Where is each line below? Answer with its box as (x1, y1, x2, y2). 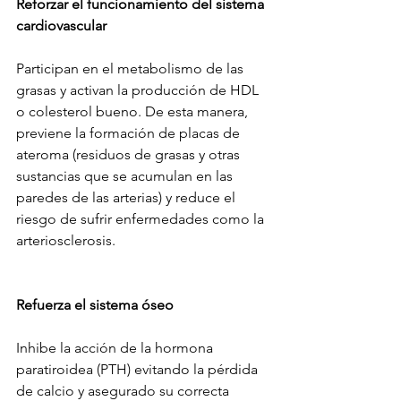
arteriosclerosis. (16, 232, 115, 250)
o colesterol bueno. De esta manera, (16, 103, 252, 121)
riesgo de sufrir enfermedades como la (16, 210, 268, 228)
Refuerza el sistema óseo (16, 296, 177, 314)
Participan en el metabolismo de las (16, 60, 247, 78)
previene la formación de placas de (16, 124, 243, 142)
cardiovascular (16, 17, 107, 35)
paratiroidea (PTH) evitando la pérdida (16, 361, 261, 379)
